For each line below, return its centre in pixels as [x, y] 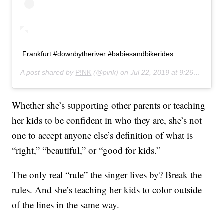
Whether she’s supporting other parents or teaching [109, 105]
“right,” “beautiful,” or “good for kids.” [86, 150]
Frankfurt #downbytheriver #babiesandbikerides [98, 54]
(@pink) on [111, 73]
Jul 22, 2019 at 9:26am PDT [162, 73]
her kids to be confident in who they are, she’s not [107, 120]
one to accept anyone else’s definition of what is [103, 135]
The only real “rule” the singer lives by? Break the [107, 175]
